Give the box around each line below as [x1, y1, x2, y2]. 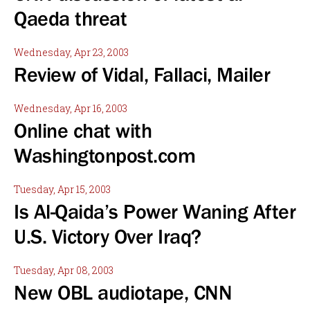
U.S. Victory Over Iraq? [14, 225, 201, 248]
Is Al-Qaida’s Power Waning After [14, 200, 295, 224]
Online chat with [14, 119, 152, 143]
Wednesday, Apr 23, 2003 [14, 46, 129, 59]
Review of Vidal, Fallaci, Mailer [14, 63, 270, 86]
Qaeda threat [14, 7, 127, 30]
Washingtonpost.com [14, 144, 195, 167]
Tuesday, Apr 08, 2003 [14, 264, 113, 277]
